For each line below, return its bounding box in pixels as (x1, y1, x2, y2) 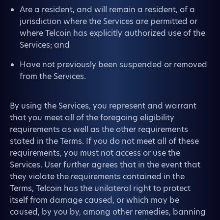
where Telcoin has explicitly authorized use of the (20, 27, 205, 39)
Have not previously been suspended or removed (20, 59, 207, 70)
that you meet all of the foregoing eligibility (10, 112, 174, 123)
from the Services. (20, 71, 86, 82)
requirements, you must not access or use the (10, 147, 180, 159)
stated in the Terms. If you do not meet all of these (10, 136, 199, 147)
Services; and (20, 39, 70, 51)
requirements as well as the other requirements (10, 124, 188, 135)
